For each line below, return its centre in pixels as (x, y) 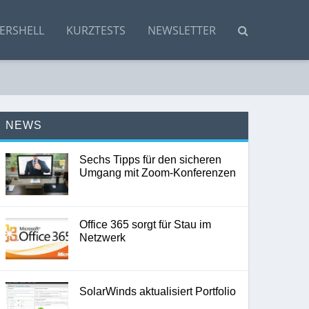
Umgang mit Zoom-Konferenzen (157, 173)
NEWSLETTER (182, 30)
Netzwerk (102, 237)
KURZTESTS (96, 30)
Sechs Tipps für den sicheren (150, 160)
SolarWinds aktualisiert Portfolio (157, 291)
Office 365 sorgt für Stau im (145, 224)
